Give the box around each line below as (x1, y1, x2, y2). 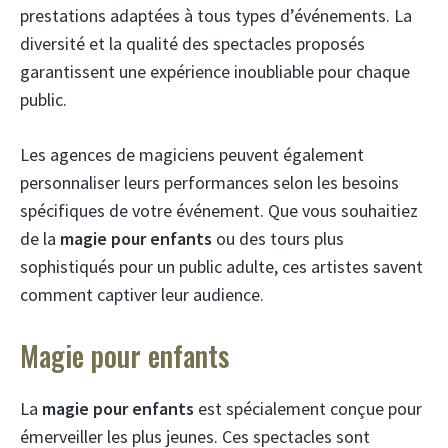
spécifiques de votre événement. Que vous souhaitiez (20, 198, 418, 222)
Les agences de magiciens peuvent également (20, 142, 364, 166)
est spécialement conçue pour (194, 396, 422, 420)
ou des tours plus (212, 226, 344, 250)
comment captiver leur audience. (20, 282, 264, 306)
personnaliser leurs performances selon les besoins (20, 170, 399, 194)
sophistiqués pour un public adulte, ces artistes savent (20, 254, 423, 278)
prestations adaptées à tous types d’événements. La (20, 3, 412, 27)
